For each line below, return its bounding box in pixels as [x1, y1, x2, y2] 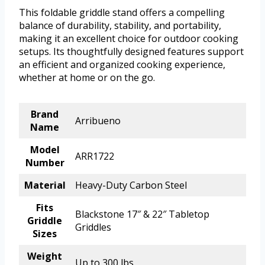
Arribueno [75, 114, 121, 128]
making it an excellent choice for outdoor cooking [19, 32, 238, 46]
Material [24, 179, 66, 192]
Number [25, 156, 64, 170]
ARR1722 [75, 150, 114, 163]
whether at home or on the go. [19, 71, 155, 85]
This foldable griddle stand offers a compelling [19, 6, 225, 20]
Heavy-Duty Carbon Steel [75, 179, 187, 192]
